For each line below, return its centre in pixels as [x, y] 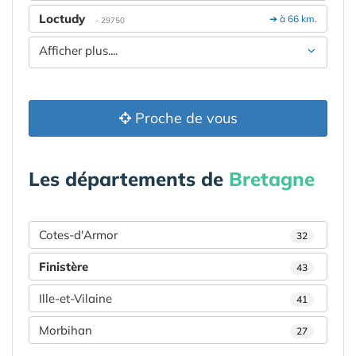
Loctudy [62, 18]
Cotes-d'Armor [78, 234]
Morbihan [66, 330]
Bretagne [272, 178]
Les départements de [129, 178]
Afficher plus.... [78, 50]
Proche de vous [184, 118]
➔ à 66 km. [291, 18]
